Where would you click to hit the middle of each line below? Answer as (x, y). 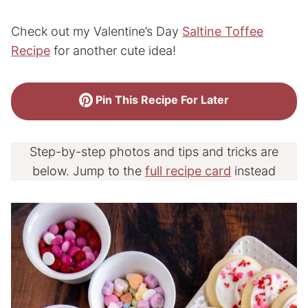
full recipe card (188, 171)
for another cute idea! (113, 51)
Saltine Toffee (223, 32)
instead (253, 171)
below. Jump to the (89, 171)
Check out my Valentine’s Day (97, 32)
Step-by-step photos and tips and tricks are (154, 152)
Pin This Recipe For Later (161, 100)
